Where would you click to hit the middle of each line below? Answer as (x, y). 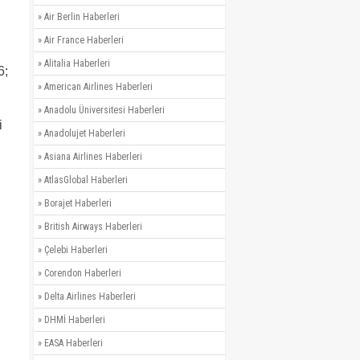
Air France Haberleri (84, 40)
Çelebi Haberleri (76, 250)
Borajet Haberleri (78, 203)
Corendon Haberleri (83, 273)
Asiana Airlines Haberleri (93, 157)
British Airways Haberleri (93, 227)
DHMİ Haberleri (75, 320)
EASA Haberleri (74, 343)
